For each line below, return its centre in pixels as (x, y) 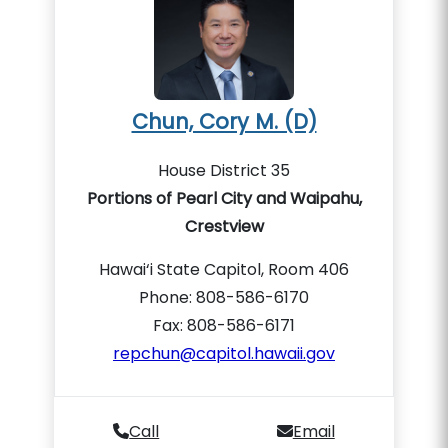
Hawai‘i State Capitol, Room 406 (224, 269)
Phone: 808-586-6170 (224, 297)
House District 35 (224, 170)
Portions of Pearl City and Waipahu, (224, 198)
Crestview (224, 226)
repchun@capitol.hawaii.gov (224, 353)
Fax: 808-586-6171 (224, 325)
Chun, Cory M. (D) (224, 121)
